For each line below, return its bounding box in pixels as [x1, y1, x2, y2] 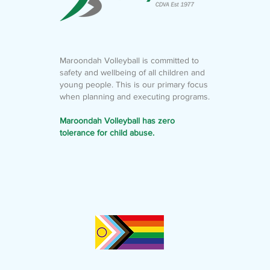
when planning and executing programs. [59, 92, 210, 101]
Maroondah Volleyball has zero [59, 116, 175, 125]
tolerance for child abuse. [59, 128, 154, 137]
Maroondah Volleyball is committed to [59, 55, 199, 65]
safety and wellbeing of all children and [59, 67, 205, 77]
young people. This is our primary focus [59, 80, 208, 89]
